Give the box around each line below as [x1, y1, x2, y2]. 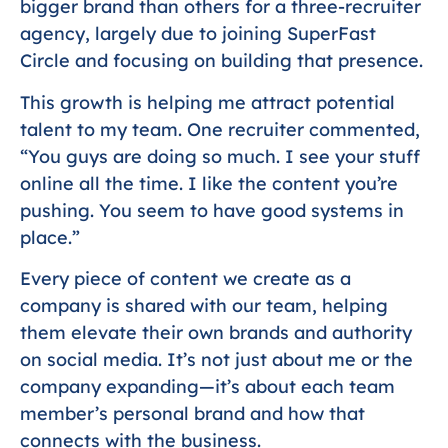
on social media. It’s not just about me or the [20, 348, 413, 371]
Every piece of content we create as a [20, 267, 351, 290]
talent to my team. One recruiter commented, [20, 117, 420, 141]
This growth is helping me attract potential [20, 90, 395, 114]
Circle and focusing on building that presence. [20, 49, 423, 73]
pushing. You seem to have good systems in [20, 198, 404, 222]
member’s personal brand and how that [20, 402, 365, 425]
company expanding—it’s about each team [20, 375, 395, 398]
